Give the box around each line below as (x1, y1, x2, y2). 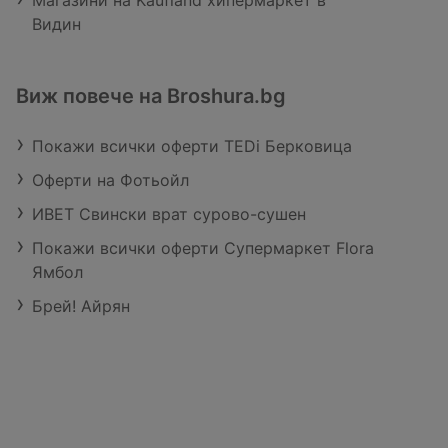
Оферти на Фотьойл (32, 170, 189, 190)
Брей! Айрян (32, 296, 130, 316)
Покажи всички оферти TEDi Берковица (32, 136, 352, 156)
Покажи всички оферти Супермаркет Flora (32, 238, 374, 258)
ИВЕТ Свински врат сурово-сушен (32, 204, 306, 224)
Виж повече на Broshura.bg (16, 84, 286, 108)
